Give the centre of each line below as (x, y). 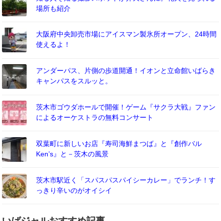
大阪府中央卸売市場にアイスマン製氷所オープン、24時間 (127, 34)
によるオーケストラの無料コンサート (95, 118)
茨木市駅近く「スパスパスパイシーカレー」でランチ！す (126, 180)
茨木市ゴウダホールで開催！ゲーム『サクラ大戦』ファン (126, 107)
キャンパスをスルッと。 (74, 81)
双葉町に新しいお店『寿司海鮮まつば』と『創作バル (119, 143)
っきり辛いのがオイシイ (74, 190)
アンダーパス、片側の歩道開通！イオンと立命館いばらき (126, 71)
